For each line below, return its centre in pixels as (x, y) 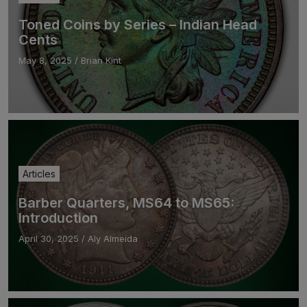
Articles (39, 173)
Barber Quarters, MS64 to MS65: (126, 202)
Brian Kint (101, 60)
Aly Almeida (113, 238)
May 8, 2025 (45, 60)
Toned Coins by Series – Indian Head (138, 24)
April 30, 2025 (49, 238)
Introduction (58, 218)
